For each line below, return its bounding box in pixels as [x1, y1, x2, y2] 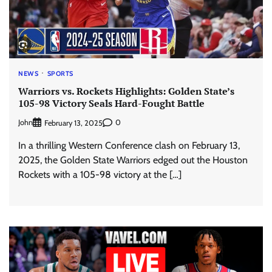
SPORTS [47, 69, 73, 78]
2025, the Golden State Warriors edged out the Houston [18, 154, 248, 166]
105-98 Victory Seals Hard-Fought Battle [18, 96, 205, 110]
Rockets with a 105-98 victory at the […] [18, 168, 182, 180]
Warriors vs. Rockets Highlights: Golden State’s [18, 84, 234, 98]
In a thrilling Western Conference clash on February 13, [18, 139, 240, 151]
